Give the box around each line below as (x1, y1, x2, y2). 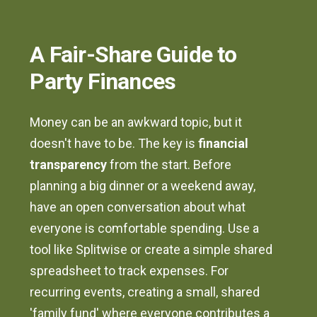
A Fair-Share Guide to (30, 41, 237, 69)
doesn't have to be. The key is (30, 136, 199, 151)
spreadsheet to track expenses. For (30, 263, 229, 279)
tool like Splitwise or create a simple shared (30, 242, 273, 258)
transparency (30, 157, 108, 173)
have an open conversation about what (30, 200, 246, 215)
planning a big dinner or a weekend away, (30, 178, 256, 194)
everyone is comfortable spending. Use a (30, 221, 260, 236)
